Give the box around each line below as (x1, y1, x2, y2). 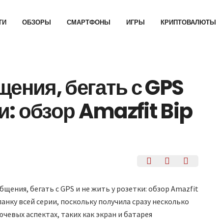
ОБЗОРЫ (22, 18, 52, 27)
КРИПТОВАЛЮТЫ (161, 18, 217, 27)
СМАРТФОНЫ (67, 18, 111, 27)
